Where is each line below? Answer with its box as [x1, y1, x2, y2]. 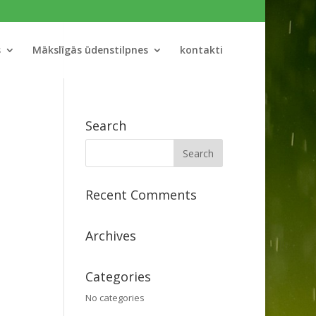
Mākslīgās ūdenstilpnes [32, 43, 148, 56]
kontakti [180, 43, 223, 56]
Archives [85, 227, 136, 244]
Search [85, 117, 126, 134]
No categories [85, 291, 145, 304]
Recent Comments [85, 186, 197, 203]
